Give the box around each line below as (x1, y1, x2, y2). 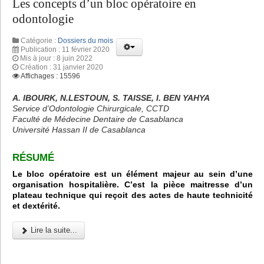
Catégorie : (19, 37, 58, 45)
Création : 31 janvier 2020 (20, 63, 103, 72)
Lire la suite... (28, 225, 77, 235)
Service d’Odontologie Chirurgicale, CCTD (12, 104, 169, 114)
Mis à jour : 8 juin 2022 (20, 54, 93, 63)
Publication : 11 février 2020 (21, 45, 110, 54)
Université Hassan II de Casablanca (12, 125, 146, 135)
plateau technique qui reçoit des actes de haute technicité (12, 190, 253, 200)
